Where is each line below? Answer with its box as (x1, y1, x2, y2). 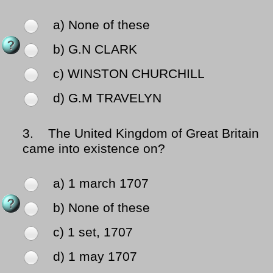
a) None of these (53, 18, 150, 33)
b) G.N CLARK (53, 42, 137, 57)
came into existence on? (23, 141, 165, 157)
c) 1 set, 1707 (53, 225, 133, 240)
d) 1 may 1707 (53, 249, 137, 264)
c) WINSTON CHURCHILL (53, 66, 205, 82)
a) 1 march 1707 (53, 176, 149, 191)
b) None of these (53, 200, 150, 216)
